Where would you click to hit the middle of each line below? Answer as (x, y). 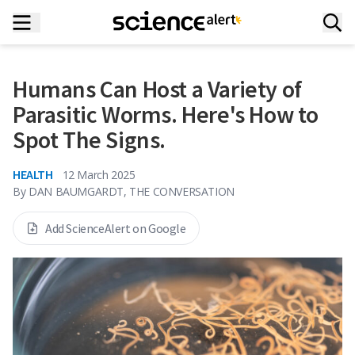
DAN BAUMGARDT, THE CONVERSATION (132, 191)
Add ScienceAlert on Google (116, 228)
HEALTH (33, 174)
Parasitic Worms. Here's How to (166, 114)
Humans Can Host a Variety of (157, 89)
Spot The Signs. (90, 139)
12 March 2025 (99, 174)
